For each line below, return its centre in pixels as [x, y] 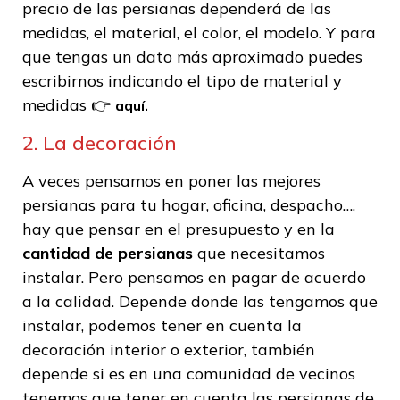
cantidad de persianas [110, 253]
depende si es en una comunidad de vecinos [189, 373]
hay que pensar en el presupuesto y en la [179, 229]
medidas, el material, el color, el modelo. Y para [199, 33]
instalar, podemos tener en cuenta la [162, 325]
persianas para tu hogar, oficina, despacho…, [189, 204]
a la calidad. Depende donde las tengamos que [200, 301]
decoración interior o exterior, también [169, 349]
